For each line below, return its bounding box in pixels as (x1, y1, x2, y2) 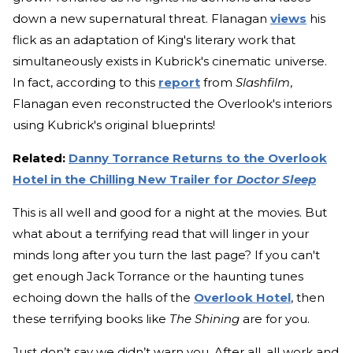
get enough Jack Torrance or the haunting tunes (13, 269, 303, 284)
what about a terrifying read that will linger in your (13, 226, 309, 242)
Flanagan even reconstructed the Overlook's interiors (13, 96, 332, 112)
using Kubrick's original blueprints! (13, 117, 218, 133)
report (158, 75, 200, 91)
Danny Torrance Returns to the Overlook (69, 150, 327, 166)
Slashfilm (236, 75, 290, 91)
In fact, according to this (13, 75, 158, 91)
